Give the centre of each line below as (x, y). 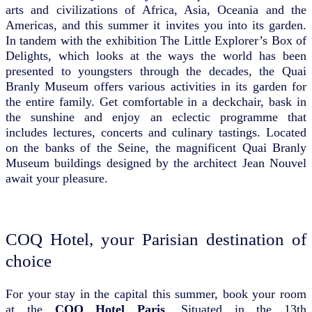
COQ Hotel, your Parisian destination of (156, 239)
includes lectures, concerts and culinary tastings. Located (156, 132)
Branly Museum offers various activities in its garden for (156, 86)
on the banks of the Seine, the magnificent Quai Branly (156, 148)
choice (29, 260)
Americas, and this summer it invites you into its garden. (156, 25)
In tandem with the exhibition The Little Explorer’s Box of (156, 40)
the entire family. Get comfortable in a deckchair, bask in (156, 102)
